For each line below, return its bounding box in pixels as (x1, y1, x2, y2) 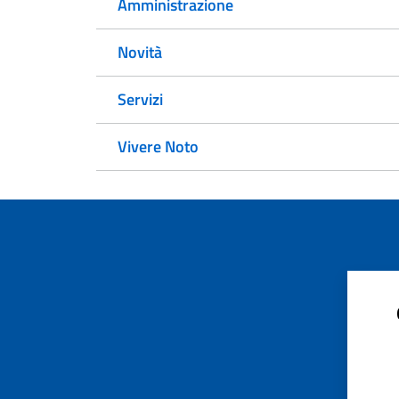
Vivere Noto (118, 134, 199, 159)
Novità (118, 40, 162, 64)
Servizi (118, 87, 163, 111)
